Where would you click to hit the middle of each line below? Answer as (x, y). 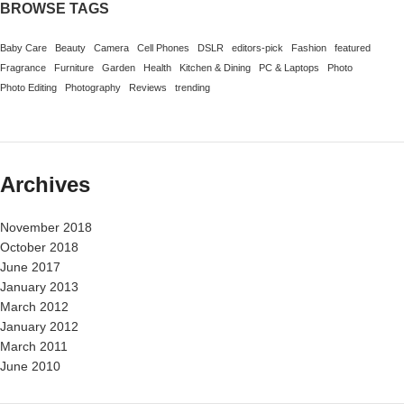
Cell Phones (163, 48)
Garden (119, 68)
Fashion (309, 48)
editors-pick (257, 48)
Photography (93, 87)
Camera (111, 48)
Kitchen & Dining (215, 68)
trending (193, 87)
